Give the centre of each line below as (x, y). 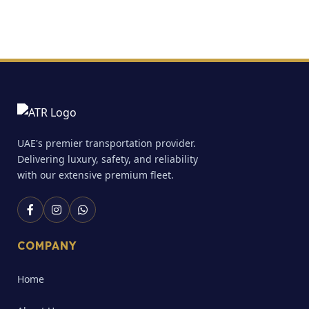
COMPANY (47, 246)
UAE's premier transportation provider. (107, 143)
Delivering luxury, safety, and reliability (108, 159)
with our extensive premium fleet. (96, 175)
